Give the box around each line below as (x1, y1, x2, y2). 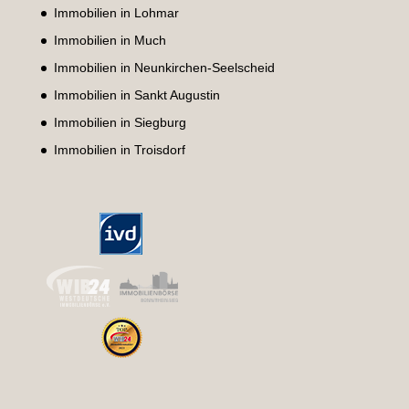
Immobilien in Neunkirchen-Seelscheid (53, 59, 275, 75)
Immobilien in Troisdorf (53, 142, 185, 157)
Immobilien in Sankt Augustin (53, 87, 220, 102)
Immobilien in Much (53, 32, 166, 47)
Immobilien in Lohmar (53, 5, 179, 20)
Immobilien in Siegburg (53, 114, 186, 130)
